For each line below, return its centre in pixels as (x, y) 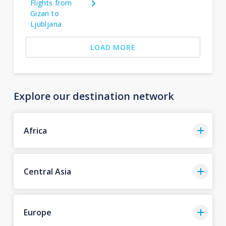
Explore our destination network (94, 96)
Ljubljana (46, 24)
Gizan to (45, 13)
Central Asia (47, 171)
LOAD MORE (113, 47)
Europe (37, 212)
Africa (35, 130)
